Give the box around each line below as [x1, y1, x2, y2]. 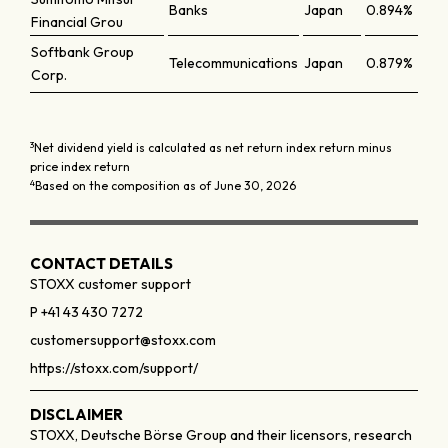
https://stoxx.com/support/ [30, 359, 198, 377]
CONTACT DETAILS [30, 254, 173, 273]
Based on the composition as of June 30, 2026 [35, 178, 296, 193]
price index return [30, 159, 130, 174]
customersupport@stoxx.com [30, 331, 216, 349]
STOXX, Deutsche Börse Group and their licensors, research [30, 426, 412, 444]
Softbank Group [31, 43, 134, 61]
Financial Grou [31, 13, 123, 31]
